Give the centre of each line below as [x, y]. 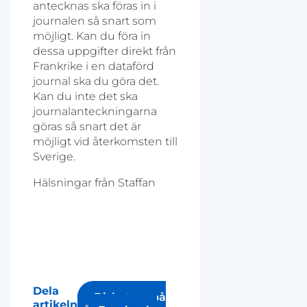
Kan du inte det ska [85, 97]
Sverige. [54, 157]
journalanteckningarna [95, 112]
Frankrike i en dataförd [94, 66]
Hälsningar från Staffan [94, 183]
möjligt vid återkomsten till [105, 142]
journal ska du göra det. [96, 82]
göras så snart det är [87, 127]
